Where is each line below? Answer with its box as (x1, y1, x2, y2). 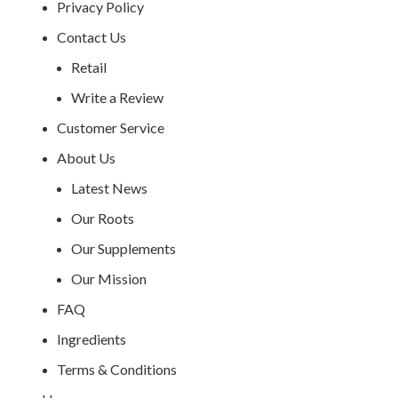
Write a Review (71, 88, 164, 106)
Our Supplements (71, 239, 177, 257)
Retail (71, 58, 107, 76)
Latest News (71, 179, 148, 196)
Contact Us (56, 28, 126, 45)
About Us (56, 148, 115, 166)
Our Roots (71, 209, 135, 227)
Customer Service (56, 118, 164, 136)
